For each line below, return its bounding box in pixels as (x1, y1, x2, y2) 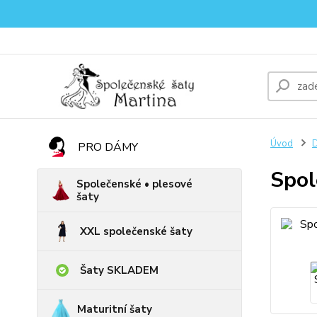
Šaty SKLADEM (80, 263, 158, 277)
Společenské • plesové (76, 177, 192, 191)
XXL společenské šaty (80, 224, 192, 238)
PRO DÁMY (78, 139, 138, 155)
